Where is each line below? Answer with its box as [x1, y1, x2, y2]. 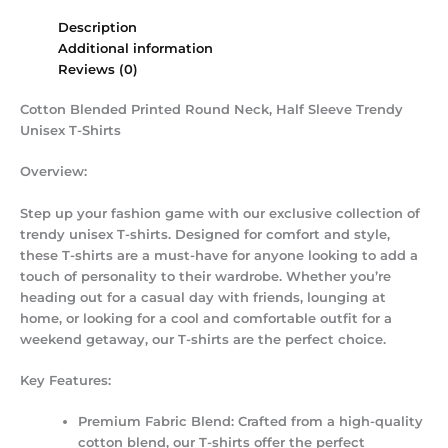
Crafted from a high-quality [234, 414, 424, 430]
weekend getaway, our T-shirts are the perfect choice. [20, 331, 386, 347]
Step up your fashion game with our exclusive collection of [20, 205, 420, 221]
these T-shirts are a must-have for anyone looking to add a [20, 247, 418, 263]
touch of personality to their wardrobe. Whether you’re [20, 268, 391, 284]
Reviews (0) [58, 61, 139, 77]
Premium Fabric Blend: [78, 414, 235, 430]
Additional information [58, 40, 214, 56]
